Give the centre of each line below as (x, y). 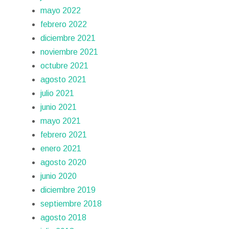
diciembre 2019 (68, 190)
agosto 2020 (64, 163)
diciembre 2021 (68, 38)
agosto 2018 (64, 218)
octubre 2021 (65, 66)
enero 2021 (61, 149)
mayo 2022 (61, 11)
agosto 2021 (64, 80)
